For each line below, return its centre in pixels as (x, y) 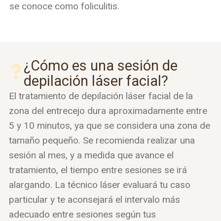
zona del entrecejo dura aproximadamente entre (108, 110)
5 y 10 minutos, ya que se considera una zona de (109, 125)
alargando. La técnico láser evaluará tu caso (99, 184)
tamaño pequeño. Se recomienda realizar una (102, 140)
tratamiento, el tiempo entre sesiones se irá (98, 170)
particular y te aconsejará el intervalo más (94, 199)
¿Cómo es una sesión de (100, 65)
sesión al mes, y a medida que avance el (91, 155)
